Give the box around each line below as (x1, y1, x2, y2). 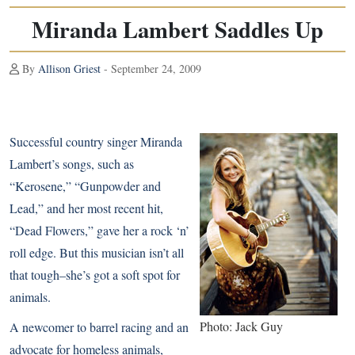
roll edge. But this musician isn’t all (10, 244, 184, 261)
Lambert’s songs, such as (10, 155, 134, 172)
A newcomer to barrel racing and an (10, 319, 189, 335)
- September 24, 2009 (101, 61, 201, 76)
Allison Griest (38, 61, 101, 76)
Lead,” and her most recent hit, (10, 200, 163, 216)
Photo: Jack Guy (200, 318, 283, 334)
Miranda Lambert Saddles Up (32, 13, 323, 46)
